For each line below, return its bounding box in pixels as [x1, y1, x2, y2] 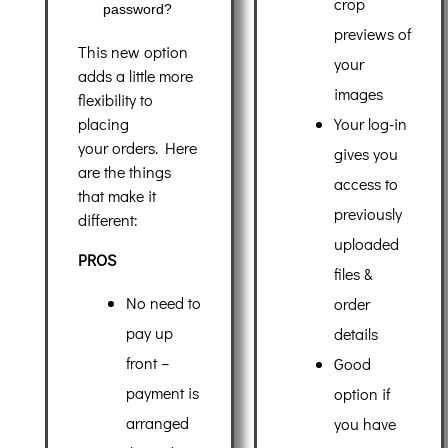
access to [334, 173, 399, 195]
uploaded [334, 233, 400, 255]
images [334, 83, 384, 105]
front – [125, 352, 169, 374]
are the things [78, 161, 171, 183]
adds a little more [78, 65, 193, 87]
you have [334, 413, 397, 435]
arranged [125, 412, 189, 434]
